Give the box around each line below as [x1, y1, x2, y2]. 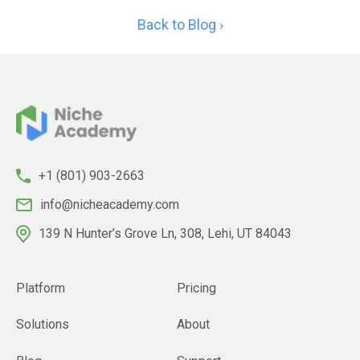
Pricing [176, 280, 216, 296]
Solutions [16, 317, 69, 333]
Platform [16, 280, 65, 296]
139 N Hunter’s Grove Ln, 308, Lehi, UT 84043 [39, 225, 292, 241]
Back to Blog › [137, 15, 223, 33]
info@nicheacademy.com [40, 196, 179, 212]
